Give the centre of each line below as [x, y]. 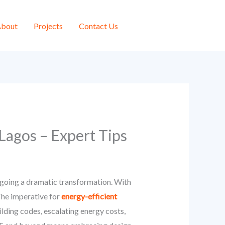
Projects [48, 26]
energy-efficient [89, 196]
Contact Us [98, 26]
